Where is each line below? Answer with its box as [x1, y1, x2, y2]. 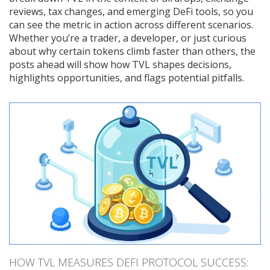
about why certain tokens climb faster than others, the [9, 45, 256, 58]
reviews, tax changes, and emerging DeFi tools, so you [9, 5, 253, 18]
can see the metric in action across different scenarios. [9, 18, 253, 31]
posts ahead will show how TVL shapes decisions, [9, 58, 231, 71]
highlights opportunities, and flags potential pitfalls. [9, 71, 244, 84]
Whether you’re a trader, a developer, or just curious [9, 31, 246, 45]
